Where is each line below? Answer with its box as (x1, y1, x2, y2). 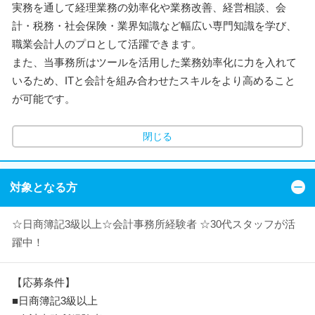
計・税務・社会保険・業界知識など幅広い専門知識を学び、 (12, 19, 297, 32)
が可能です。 (12, 92, 75, 105)
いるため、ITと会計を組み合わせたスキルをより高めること (12, 74, 295, 86)
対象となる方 (10, 181, 77, 193)
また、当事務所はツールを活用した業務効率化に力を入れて (12, 56, 297, 68)
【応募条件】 (12, 276, 75, 288)
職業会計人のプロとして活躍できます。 (12, 37, 202, 50)
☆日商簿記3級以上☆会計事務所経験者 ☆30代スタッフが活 (12, 218, 295, 230)
